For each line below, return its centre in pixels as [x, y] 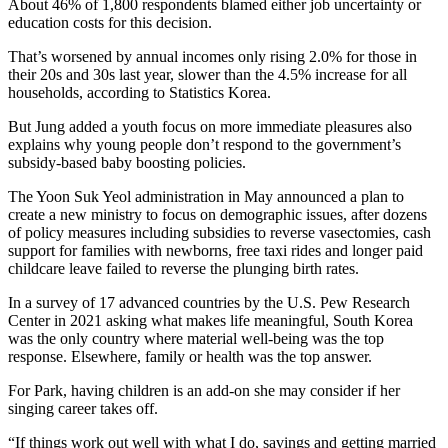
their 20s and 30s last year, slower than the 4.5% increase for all [207, 74]
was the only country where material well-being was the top [196, 338]
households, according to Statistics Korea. [139, 92]
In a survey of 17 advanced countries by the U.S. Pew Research [209, 302]
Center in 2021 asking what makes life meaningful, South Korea [210, 320]
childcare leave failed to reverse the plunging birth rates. [183, 268]
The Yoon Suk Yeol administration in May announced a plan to [206, 196]
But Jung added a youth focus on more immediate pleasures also [210, 126]
